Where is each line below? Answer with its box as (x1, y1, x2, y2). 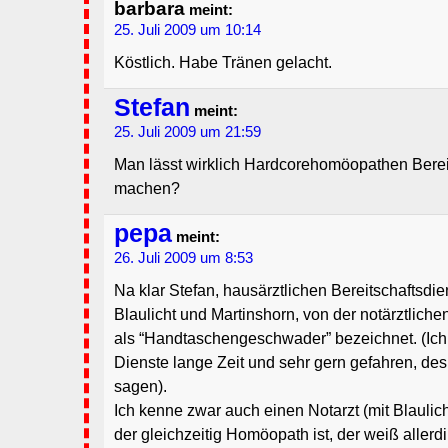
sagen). (114, 378, 167, 396)
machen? (114, 180, 180, 198)
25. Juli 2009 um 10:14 (114, 22, 261, 39)
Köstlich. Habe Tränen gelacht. (114, 54, 332, 72)
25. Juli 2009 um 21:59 (114, 124, 261, 141)
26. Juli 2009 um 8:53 (114, 250, 253, 267)
